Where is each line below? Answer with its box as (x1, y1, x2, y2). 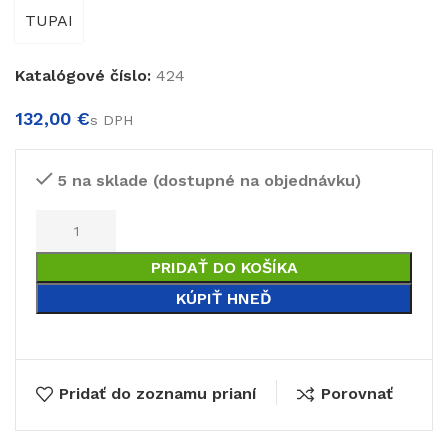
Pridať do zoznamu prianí (59, 384, 257, 404)
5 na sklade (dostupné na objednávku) (57, 171, 361, 191)
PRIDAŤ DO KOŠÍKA (150, 258, 298, 278)
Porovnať (320, 384, 393, 404)
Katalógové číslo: (15, 66, 156, 86)
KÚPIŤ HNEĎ (176, 289, 272, 309)
